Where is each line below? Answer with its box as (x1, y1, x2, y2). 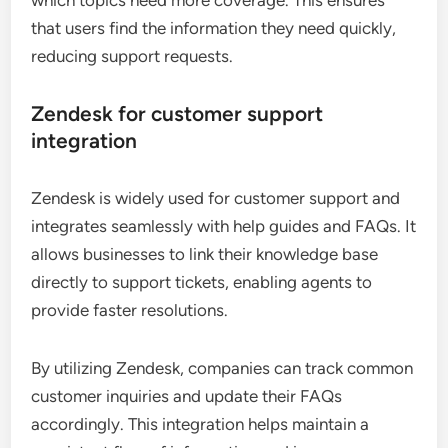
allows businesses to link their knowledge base (31, 244, 379, 265)
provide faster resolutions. (31, 300, 229, 321)
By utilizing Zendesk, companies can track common (31, 358, 414, 379)
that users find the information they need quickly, (31, 18, 397, 39)
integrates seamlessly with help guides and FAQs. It (31, 216, 417, 237)
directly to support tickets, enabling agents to (31, 272, 373, 293)
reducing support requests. (31, 46, 234, 67)
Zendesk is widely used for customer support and (31, 188, 401, 209)
